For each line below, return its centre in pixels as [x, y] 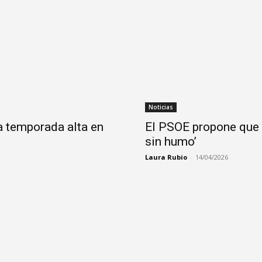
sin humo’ [171, 142]
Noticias [161, 107]
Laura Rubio [166, 157]
